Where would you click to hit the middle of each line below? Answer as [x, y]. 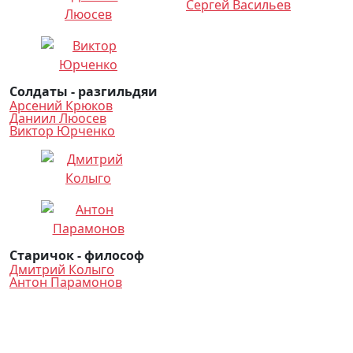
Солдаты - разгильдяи [84, 91]
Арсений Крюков [61, 106]
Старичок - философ [77, 255]
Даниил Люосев [58, 118]
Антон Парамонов [66, 282]
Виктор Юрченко [62, 131]
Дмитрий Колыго [62, 269]
